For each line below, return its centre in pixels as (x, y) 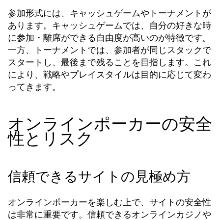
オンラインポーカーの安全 (110, 124)
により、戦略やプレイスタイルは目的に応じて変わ (110, 74)
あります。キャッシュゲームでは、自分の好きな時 (110, 25)
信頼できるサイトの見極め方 (99, 177)
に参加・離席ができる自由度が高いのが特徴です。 (110, 38)
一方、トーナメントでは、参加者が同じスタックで (110, 50)
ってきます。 (34, 87)
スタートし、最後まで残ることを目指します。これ (110, 62)
